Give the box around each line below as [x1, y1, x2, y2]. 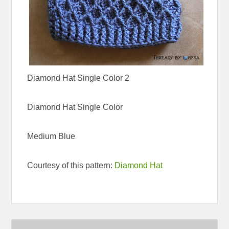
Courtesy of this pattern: [27, 161, 115, 170]
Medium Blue [27, 131, 76, 141]
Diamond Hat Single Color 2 [27, 73, 130, 82]
